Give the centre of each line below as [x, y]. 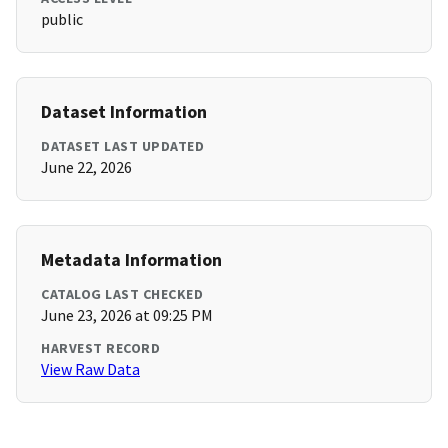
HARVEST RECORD [100, 348]
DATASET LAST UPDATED [122, 146]
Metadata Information [131, 260]
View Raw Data [90, 369]
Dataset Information [124, 112]
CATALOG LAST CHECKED [122, 294]
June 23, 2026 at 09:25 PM [127, 315]
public [62, 19]
